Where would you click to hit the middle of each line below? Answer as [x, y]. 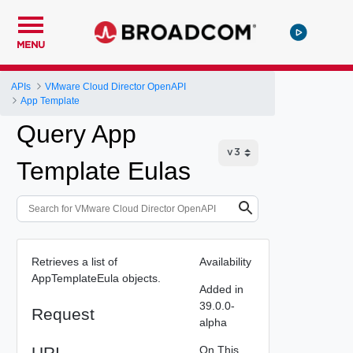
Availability [225, 261]
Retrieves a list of [74, 261]
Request [63, 314]
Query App [76, 134]
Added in [221, 289]
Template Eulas [104, 171]
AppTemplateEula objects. [96, 278]
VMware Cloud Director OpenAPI [116, 86]
